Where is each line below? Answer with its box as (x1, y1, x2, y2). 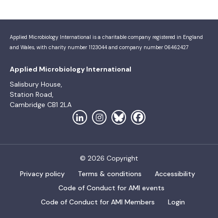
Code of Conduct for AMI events (58, 183, 164, 193)
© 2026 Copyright (80, 154, 138, 163)
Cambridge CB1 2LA (10, 100, 72, 109)
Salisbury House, (10, 80, 62, 89)
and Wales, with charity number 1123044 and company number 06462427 (10, 44, 189, 51)
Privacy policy (19, 169, 65, 179)
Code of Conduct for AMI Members (41, 198, 155, 207)
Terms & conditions (77, 169, 142, 179)
